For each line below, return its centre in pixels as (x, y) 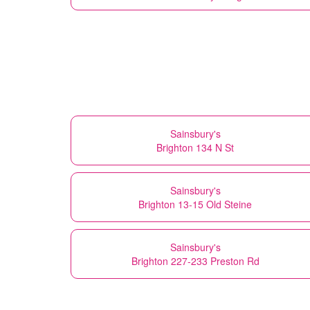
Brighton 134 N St (195, 147)
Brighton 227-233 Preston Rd (195, 261)
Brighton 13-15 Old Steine (195, 204)
